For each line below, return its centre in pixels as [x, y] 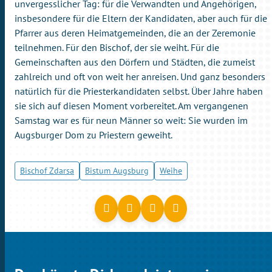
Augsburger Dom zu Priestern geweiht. [93, 134]
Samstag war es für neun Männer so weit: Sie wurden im [131, 120]
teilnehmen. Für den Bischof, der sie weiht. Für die [117, 47]
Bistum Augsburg [117, 170]
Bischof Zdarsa [47, 170]
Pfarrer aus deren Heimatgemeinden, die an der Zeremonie [135, 32]
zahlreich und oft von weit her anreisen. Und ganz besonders [140, 76]
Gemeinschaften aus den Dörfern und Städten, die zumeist [135, 62]
